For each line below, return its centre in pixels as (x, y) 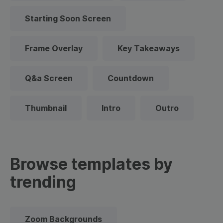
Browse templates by (91, 164)
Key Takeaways (149, 48)
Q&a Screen (49, 78)
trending (43, 182)
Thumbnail (46, 108)
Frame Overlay (54, 48)
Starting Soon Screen (68, 18)
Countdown (131, 78)
